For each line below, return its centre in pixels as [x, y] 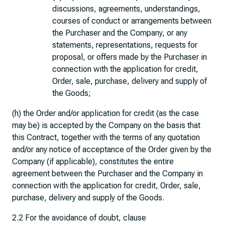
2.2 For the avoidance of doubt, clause [79, 218]
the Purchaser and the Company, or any [120, 33]
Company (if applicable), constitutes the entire [93, 161]
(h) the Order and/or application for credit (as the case [105, 113]
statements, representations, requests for [125, 45]
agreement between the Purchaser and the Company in [107, 174]
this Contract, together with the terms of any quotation [106, 137]
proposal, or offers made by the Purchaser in [130, 57]
